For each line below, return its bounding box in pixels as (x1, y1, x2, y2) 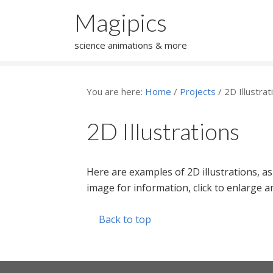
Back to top (99, 213, 151, 226)
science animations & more (74, 39, 187, 51)
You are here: (87, 85, 145, 97)
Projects (180, 85, 216, 97)
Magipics (74, 8, 167, 37)
